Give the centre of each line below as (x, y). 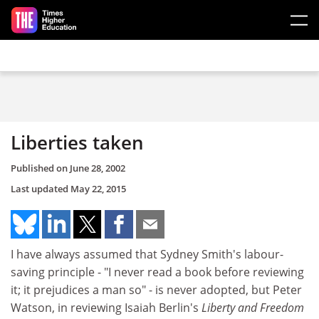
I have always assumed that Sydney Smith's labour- (147, 254)
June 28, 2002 (98, 168)
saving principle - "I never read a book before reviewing (157, 272)
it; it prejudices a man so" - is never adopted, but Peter (156, 289)
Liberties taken (77, 142)
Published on (40, 168)
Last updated (41, 188)
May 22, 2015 (98, 188)
